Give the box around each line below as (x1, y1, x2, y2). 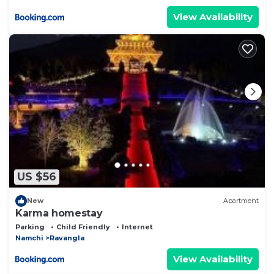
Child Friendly (56, 222, 110, 231)
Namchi (15, 233, 43, 242)
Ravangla (50, 233, 84, 242)
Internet (122, 222, 153, 231)
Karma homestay (15, 207, 103, 219)
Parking (15, 222, 45, 231)
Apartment (223, 196, 259, 206)
